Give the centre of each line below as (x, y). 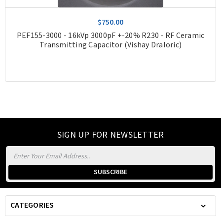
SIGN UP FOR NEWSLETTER (110, 135)
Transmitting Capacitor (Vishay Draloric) (110, 45)
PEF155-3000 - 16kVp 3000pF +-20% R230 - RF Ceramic (110, 36)
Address (18, 164)
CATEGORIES (32, 205)
